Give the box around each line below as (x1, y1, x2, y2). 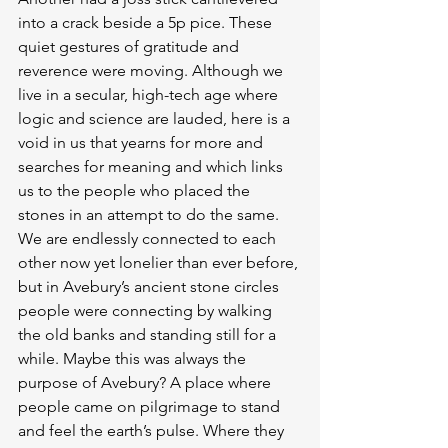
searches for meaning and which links (18, 157, 287, 176)
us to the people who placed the (18, 181, 254, 200)
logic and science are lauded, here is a (18, 109, 294, 128)
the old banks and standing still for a (18, 325, 280, 344)
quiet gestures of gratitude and (18, 37, 243, 56)
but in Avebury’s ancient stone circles (18, 277, 283, 296)
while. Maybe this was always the (18, 349, 250, 368)
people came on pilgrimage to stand (18, 397, 284, 416)
